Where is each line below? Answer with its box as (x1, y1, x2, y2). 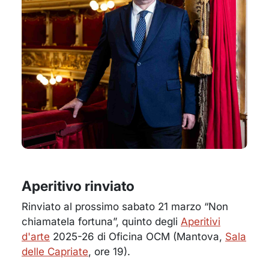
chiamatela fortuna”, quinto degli (22, 216, 181, 228)
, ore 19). (88, 246, 130, 258)
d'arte (22, 231, 50, 243)
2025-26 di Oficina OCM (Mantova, (50, 231, 225, 243)
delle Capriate (22, 246, 88, 258)
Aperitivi (181, 216, 220, 228)
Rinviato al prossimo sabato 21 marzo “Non (22, 201, 228, 213)
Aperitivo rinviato (22, 177, 134, 195)
